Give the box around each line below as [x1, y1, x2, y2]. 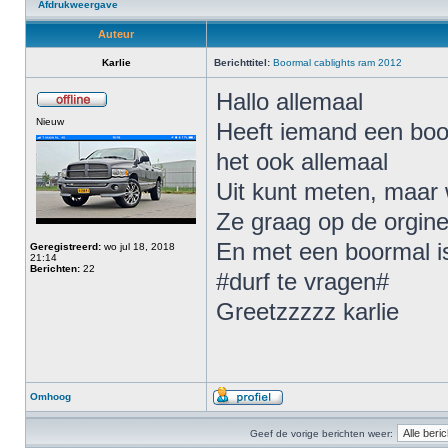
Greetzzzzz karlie [216, 299, 399, 325]
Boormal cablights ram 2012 [273, 57, 402, 68]
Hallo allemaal [216, 89, 363, 115]
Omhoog [30, 391, 71, 402]
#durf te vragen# [216, 269, 389, 295]
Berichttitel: [214, 57, 270, 68]
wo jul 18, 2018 [101, 241, 175, 252]
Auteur [98, 28, 134, 40]
